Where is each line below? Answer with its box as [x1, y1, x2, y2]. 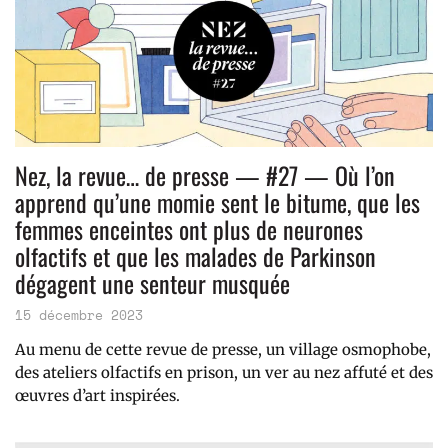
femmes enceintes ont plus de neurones [15, 211, 363, 248]
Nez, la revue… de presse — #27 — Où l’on [15, 157, 395, 194]
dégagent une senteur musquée [15, 265, 290, 302]
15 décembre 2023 [15, 305, 143, 326]
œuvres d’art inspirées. [15, 386, 180, 406]
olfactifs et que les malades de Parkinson [15, 238, 376, 275]
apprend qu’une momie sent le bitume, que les [15, 184, 420, 221]
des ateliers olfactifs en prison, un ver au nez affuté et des [15, 363, 433, 383]
